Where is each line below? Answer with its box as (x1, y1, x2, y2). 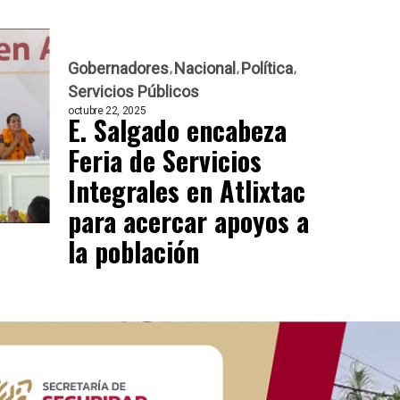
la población (68, 230, 199, 271)
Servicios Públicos (68, 81, 199, 101)
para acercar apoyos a (68, 200, 309, 241)
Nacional (174, 58, 236, 78)
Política (241, 58, 293, 78)
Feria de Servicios (68, 139, 262, 180)
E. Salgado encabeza (68, 109, 287, 150)
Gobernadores (68, 58, 169, 78)
